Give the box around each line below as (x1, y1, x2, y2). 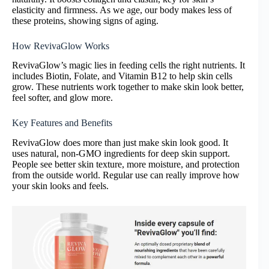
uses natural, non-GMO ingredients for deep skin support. (12, 148, 230, 159)
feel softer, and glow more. (12, 92, 113, 103)
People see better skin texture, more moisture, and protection (12, 159, 240, 170)
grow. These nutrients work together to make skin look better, (12, 82, 244, 92)
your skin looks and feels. (12, 181, 109, 192)
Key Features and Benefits (12, 118, 112, 128)
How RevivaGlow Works (12, 40, 109, 51)
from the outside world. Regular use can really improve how (12, 170, 240, 181)
